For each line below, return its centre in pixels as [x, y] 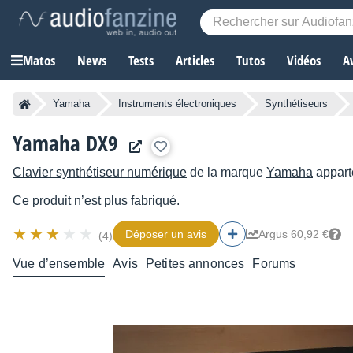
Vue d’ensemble [59, 264]
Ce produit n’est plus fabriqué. [96, 201]
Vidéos [304, 61]
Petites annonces [195, 264]
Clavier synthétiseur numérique [100, 173]
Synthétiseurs [296, 104]
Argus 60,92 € [294, 234]
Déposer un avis [166, 234]
